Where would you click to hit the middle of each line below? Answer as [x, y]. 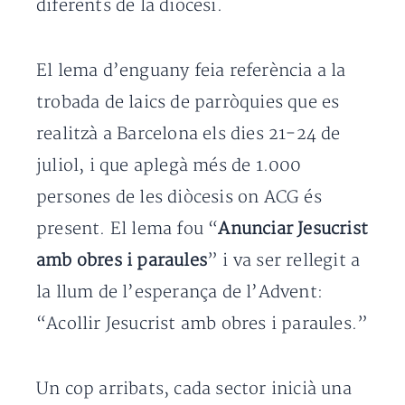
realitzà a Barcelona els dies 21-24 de [188, 134]
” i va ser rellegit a [284, 261]
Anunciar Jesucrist [293, 229]
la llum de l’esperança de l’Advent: [180, 292]
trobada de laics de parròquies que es [188, 103]
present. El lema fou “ [127, 229]
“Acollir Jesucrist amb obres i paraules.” [202, 324]
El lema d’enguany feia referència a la [191, 71]
